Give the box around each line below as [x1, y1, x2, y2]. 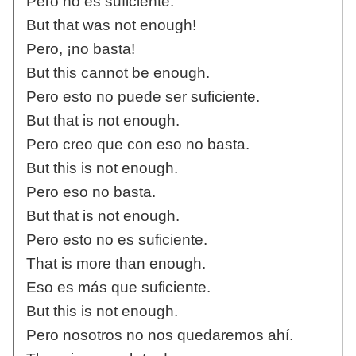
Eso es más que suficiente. [25, 279, 211, 296]
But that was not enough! [25, 17, 196, 34]
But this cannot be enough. [25, 64, 210, 82]
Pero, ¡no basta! [25, 41, 135, 58]
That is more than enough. [25, 255, 206, 273]
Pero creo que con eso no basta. [25, 136, 250, 153]
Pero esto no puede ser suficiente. [25, 88, 260, 106]
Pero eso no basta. [25, 184, 156, 201]
